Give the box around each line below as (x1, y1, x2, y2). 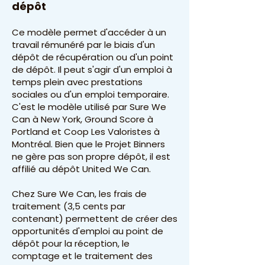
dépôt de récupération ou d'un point (12, 51, 173, 63)
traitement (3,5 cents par (12, 200, 125, 212)
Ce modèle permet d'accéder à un (12, 26, 166, 38)
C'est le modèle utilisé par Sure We (12, 101, 166, 113)
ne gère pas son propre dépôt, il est (12, 150, 170, 163)
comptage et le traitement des (12, 250, 153, 262)
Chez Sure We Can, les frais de (12, 188, 147, 200)
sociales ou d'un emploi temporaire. (12, 88, 169, 101)
